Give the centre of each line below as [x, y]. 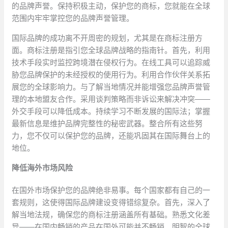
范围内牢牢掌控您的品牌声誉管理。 [73, 18]
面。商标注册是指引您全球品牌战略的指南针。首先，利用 [111, 50]
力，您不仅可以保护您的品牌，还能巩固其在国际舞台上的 [111, 136]
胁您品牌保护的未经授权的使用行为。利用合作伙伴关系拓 [111, 75]
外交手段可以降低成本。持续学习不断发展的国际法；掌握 [111, 111]
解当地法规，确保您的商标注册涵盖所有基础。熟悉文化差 [111, 215]
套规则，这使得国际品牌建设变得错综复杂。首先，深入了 [111, 203]
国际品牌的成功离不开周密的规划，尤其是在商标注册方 [107, 38]
